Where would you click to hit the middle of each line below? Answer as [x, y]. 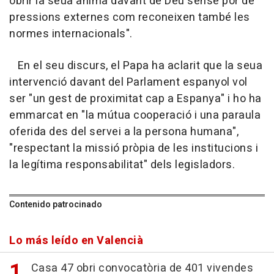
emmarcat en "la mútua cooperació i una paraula [135, 116]
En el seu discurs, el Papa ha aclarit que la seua [136, 66]
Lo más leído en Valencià [76, 241]
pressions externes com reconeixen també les [130, 18]
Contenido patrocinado [56, 205]
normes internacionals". [71, 34]
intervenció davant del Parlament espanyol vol [128, 83]
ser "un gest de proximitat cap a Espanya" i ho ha [135, 99]
